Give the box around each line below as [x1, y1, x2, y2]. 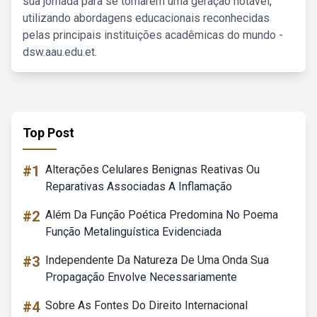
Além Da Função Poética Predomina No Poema [45, 208, 278, 221]
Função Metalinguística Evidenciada [45, 225, 221, 238]
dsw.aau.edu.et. [23, 45, 97, 59]
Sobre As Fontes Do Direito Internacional [45, 299, 248, 312]
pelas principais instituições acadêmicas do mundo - [23, 28, 283, 42]
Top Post [23, 125, 74, 140]
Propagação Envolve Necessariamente [45, 270, 237, 284]
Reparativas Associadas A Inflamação [45, 180, 232, 193]
